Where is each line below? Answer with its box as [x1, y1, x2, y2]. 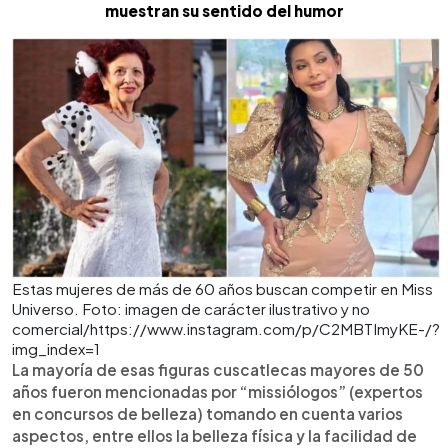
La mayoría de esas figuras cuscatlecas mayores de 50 [12, 359, 424, 379]
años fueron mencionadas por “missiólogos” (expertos [12, 381, 423, 401]
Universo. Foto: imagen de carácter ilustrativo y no [12, 298, 370, 318]
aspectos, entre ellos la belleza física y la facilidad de [12, 425, 417, 445]
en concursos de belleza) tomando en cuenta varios [12, 403, 403, 423]
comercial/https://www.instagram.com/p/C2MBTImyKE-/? [12, 318, 440, 338]
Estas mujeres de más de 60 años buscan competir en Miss [12, 278, 433, 298]
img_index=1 [12, 338, 100, 358]
